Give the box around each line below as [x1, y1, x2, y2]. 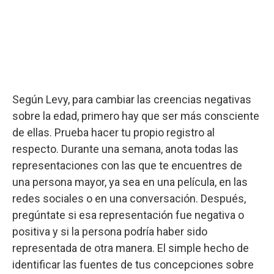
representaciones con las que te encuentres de [12, 158, 242, 172]
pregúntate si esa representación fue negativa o [12, 208, 244, 221]
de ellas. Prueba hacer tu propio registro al [12, 125, 215, 139]
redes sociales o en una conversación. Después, [12, 191, 246, 205]
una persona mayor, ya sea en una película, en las [12, 175, 248, 188]
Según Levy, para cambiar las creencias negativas [12, 92, 251, 106]
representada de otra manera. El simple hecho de [12, 241, 249, 254]
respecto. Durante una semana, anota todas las [12, 142, 239, 155]
